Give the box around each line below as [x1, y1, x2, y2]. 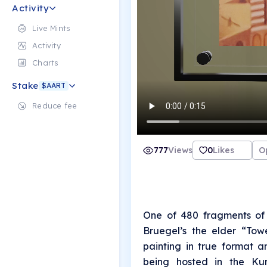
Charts [32, 58, 59, 67]
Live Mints [32, 23, 71, 33]
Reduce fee [32, 101, 77, 110]
